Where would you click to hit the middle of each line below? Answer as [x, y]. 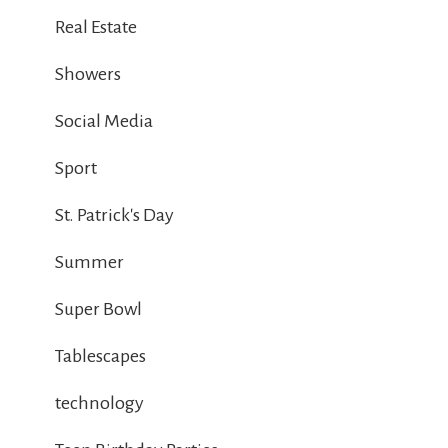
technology [99, 403]
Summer [89, 262]
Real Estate [96, 27]
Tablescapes [100, 356]
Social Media [104, 121]
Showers [88, 74]
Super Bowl [98, 309]
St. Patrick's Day [114, 215]
